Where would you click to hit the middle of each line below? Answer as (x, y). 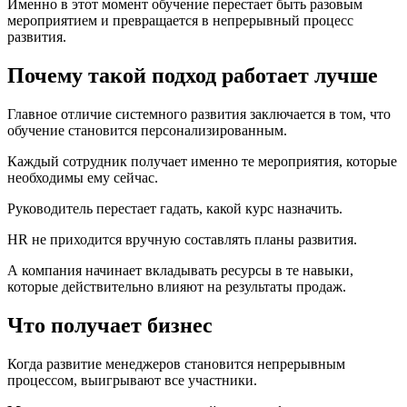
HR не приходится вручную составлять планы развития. (182, 240)
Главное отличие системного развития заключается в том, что (199, 114)
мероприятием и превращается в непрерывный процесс (180, 21)
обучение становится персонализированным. (147, 131)
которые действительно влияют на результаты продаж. (177, 287)
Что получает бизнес (110, 326)
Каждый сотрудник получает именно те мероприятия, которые (202, 162)
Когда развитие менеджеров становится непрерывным (176, 364)
